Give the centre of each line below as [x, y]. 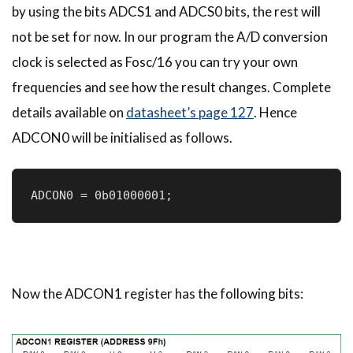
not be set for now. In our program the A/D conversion [170, 37]
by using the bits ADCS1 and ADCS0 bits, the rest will [166, 12]
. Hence [275, 113]
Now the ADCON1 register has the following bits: [158, 294]
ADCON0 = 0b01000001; [101, 196]
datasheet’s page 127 [190, 113]
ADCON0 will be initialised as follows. [122, 138]
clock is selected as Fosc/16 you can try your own [155, 62]
